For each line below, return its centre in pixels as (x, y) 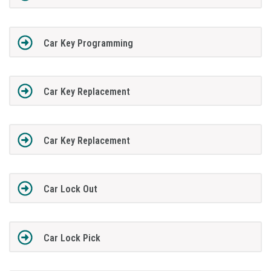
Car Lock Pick (72, 238)
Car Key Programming (88, 43)
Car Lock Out (70, 189)
